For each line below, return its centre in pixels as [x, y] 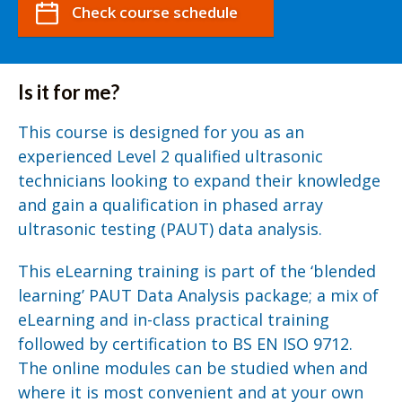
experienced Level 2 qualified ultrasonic [170, 156]
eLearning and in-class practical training [174, 319]
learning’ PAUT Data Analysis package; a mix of [198, 295]
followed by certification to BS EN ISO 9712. [185, 343]
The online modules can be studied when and [193, 367]
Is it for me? [69, 92]
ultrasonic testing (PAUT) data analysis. [172, 228]
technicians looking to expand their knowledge [199, 180]
